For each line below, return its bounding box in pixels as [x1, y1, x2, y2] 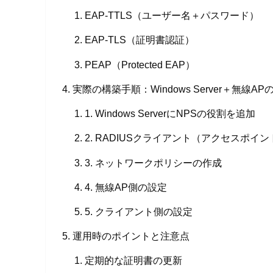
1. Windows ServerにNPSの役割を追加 [84, 108, 255, 119]
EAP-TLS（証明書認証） [84, 34, 194, 46]
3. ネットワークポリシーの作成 [84, 157, 222, 168]
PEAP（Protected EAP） [84, 58, 195, 70]
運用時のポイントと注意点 [73, 230, 190, 242]
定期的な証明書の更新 [84, 255, 182, 266]
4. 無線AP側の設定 [84, 181, 167, 193]
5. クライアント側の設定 [84, 205, 193, 217]
